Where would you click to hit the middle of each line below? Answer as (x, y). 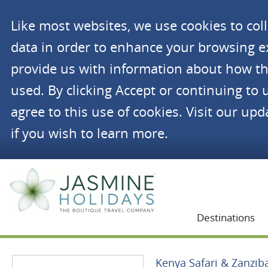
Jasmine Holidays (183, 170)
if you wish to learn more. (89, 133)
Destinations (226, 217)
